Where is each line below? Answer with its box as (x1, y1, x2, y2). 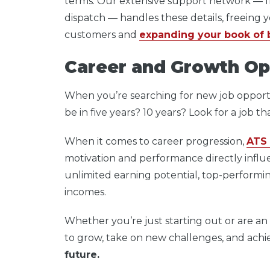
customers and (64, 28, 139, 40)
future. (64, 248, 99, 260)
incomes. (64, 186, 106, 198)
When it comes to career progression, (64, 135, 246, 147)
